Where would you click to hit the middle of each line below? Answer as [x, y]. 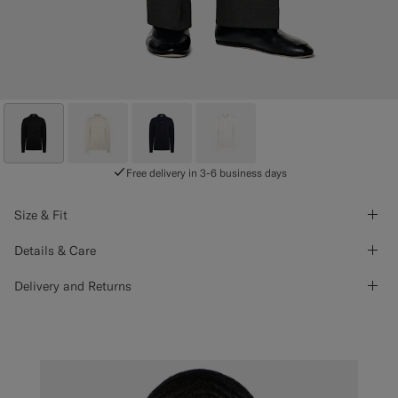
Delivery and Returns [73, 286]
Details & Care [55, 250]
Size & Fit [41, 215]
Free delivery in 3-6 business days [206, 172]
